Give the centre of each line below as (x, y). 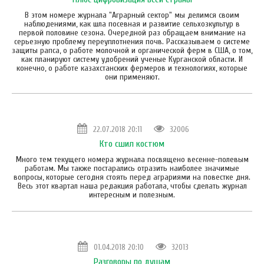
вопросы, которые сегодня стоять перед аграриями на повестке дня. (132, 177)
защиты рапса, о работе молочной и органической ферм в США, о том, (132, 50)
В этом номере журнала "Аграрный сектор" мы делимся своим (132, 15)
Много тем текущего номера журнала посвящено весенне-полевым (132, 159)
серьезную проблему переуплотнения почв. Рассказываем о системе (132, 41)
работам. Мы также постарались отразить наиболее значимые (132, 168)
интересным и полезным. (132, 194)
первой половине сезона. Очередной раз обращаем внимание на (132, 32)
